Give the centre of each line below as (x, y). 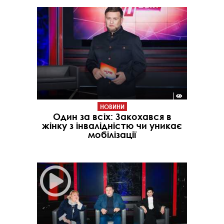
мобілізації (112, 135)
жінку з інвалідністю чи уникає (112, 126)
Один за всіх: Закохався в (112, 117)
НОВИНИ (112, 107)
